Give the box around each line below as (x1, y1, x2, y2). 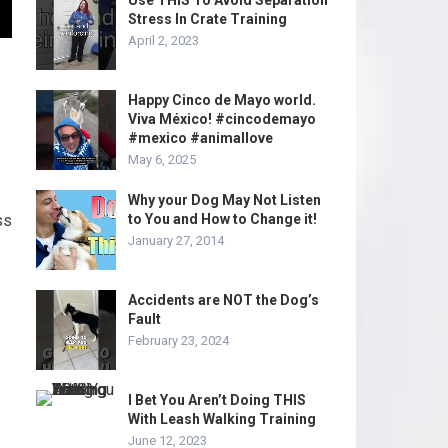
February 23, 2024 (128, 333, 229, 348)
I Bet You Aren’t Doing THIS (128, 392, 306, 408)
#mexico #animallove (128, 130, 273, 146)
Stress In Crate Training (128, 11, 287, 27)
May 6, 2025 (128, 152, 196, 167)
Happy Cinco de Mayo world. (128, 92, 316, 108)
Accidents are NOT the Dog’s (128, 292, 319, 308)
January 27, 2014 (128, 233, 224, 248)
